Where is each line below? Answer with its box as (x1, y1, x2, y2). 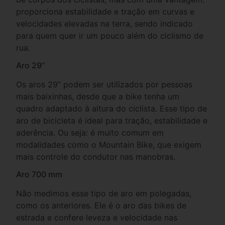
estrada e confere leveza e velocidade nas (16, 212, 178, 222)
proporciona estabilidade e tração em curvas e (16, 6, 195, 17)
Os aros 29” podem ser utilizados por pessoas (16, 79, 193, 89)
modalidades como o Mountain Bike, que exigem (16, 139, 202, 150)
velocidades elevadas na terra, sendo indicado (16, 18, 193, 29)
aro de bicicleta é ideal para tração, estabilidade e (16, 115, 208, 126)
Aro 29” (16, 60, 45, 70)
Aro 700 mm (16, 169, 63, 179)
